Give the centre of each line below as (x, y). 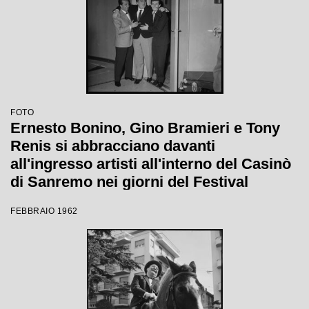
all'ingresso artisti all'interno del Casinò (151, 164)
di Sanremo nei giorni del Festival (129, 182)
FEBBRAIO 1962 (44, 211)
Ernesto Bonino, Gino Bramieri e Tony (145, 128)
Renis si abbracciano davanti (113, 146)
